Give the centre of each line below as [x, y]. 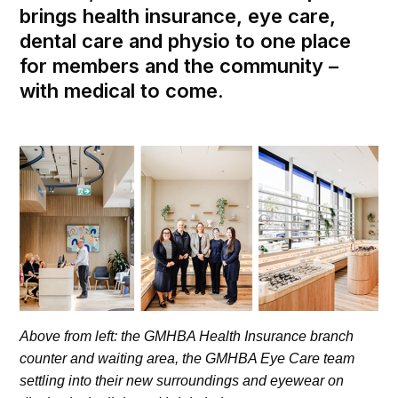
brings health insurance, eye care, [178, 16]
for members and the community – [179, 65]
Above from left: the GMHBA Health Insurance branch [187, 337]
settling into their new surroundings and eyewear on [182, 381]
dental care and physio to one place [185, 40]
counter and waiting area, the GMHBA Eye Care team [187, 359]
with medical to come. [122, 90]
